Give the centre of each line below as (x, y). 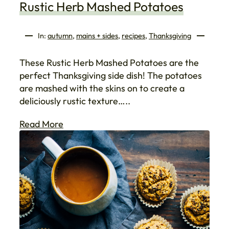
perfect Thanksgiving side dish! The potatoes (111, 76)
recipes (133, 36)
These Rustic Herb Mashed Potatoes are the (109, 63)
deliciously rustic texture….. (75, 101)
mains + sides (97, 36)
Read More (41, 124)
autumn (60, 36)
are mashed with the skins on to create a (102, 88)
